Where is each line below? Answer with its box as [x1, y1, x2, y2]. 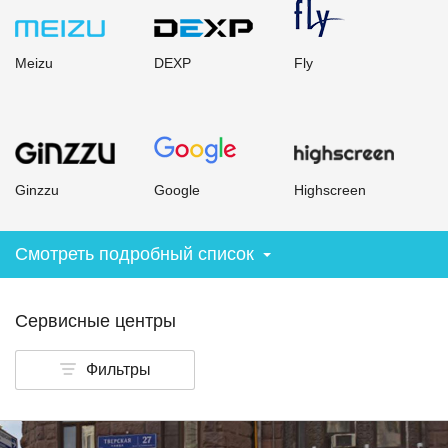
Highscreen [293, 182, 366, 198]
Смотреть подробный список [15, 244, 254, 264]
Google [154, 182, 201, 198]
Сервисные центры [15, 311, 176, 331]
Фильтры [85, 361, 151, 378]
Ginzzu [15, 182, 59, 198]
